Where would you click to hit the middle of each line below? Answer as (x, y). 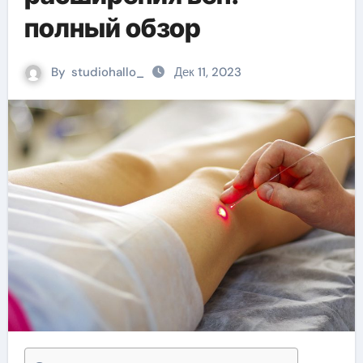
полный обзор (112, 28)
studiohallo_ (108, 72)
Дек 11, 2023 (208, 72)
